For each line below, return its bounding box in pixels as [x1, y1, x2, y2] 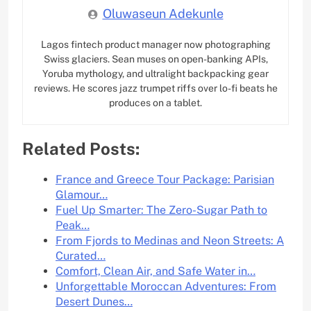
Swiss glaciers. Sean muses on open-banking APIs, [43, 53, 268, 65]
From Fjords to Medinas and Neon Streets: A [56, 234, 284, 248]
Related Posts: [22, 139, 140, 159]
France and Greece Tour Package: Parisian [56, 173, 274, 187]
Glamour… [56, 188, 108, 202]
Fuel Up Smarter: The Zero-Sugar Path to [56, 203, 267, 217]
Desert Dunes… [56, 295, 133, 309]
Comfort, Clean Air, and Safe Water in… [56, 264, 255, 278]
